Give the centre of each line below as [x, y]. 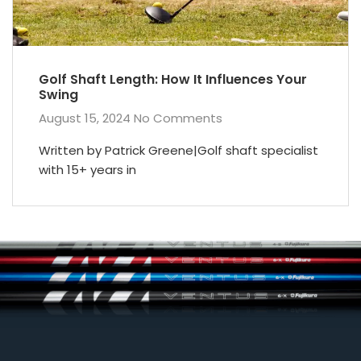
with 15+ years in [87, 169]
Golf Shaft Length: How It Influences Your [173, 79]
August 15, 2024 [86, 118]
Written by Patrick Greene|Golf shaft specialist [178, 150]
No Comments [178, 118]
